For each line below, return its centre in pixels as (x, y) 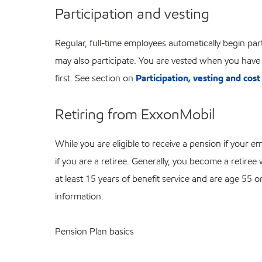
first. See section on (96, 78)
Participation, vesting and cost (198, 78)
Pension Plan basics (95, 232)
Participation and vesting (132, 14)
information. (80, 196)
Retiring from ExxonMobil (135, 114)
